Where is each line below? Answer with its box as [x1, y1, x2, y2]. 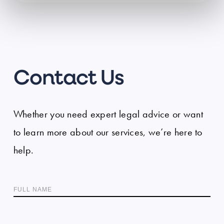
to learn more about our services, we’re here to [13, 126, 202, 139]
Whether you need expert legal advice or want [13, 108, 203, 121]
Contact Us [13, 68, 124, 90]
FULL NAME [13, 186, 52, 193]
